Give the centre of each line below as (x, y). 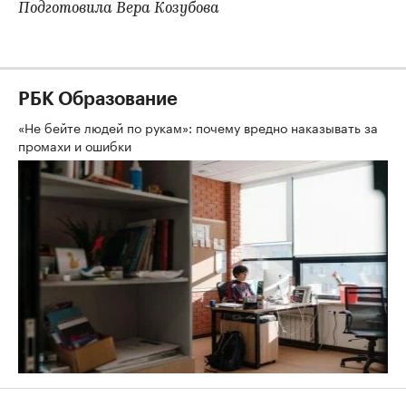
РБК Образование (98, 100)
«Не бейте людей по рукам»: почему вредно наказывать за (198, 127)
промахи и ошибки (77, 145)
